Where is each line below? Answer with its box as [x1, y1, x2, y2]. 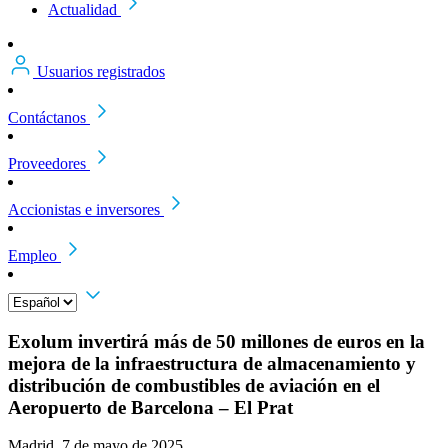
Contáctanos [8, 109, 86, 126]
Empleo [8, 247, 57, 264]
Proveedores [8, 155, 86, 172]
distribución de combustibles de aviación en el [8, 374, 380, 396]
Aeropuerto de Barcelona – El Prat [8, 396, 293, 418]
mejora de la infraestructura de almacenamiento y [8, 352, 416, 374]
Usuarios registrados [37, 63, 165, 80]
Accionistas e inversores [8, 201, 160, 218]
